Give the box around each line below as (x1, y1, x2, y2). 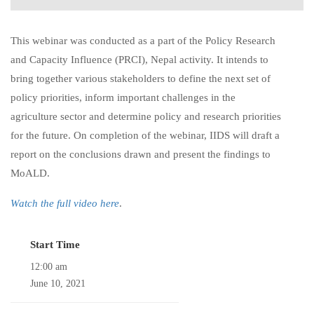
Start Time (30, 239, 80, 250)
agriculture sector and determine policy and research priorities (11, 111, 281, 122)
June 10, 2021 (30, 278, 86, 289)
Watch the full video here (11, 198, 119, 209)
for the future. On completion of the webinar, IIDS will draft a (11, 130, 280, 141)
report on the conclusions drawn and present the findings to (11, 149, 271, 160)
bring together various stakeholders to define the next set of (11, 73, 271, 84)
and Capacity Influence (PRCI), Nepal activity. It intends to (11, 54, 268, 65)
